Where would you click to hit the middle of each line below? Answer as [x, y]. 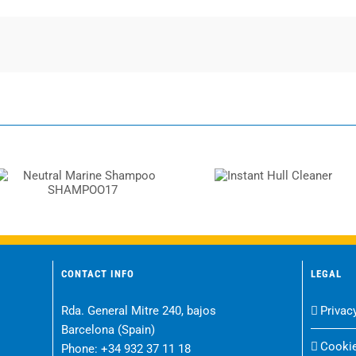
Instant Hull [273, 170]
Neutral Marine [83, 177]
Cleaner [273, 187]
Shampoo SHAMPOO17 [83, 194]
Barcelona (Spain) [108, 330]
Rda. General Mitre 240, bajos [139, 311]
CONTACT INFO [98, 274]
